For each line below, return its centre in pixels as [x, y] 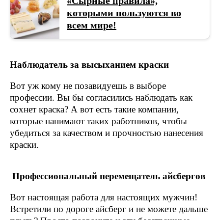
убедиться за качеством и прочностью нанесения [107, 133]
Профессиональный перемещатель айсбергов [108, 176]
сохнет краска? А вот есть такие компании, [94, 109]
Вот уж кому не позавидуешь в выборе [88, 86]
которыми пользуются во [124, 13]
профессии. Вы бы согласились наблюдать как [101, 97]
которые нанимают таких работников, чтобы [98, 121]
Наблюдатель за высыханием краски [89, 65]
